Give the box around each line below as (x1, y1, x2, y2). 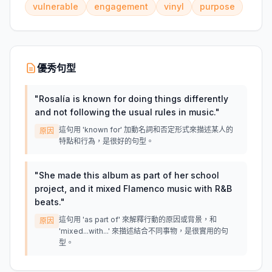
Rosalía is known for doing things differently (39, 93, 228, 104)
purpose (200, 1, 235, 12)
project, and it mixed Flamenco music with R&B (35, 183, 232, 194)
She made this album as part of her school (39, 170, 219, 180)
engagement (94, 1, 148, 12)
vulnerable (33, 1, 78, 12)
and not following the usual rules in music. (35, 107, 216, 117)
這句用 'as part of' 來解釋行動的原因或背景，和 (59, 215, 217, 224)
